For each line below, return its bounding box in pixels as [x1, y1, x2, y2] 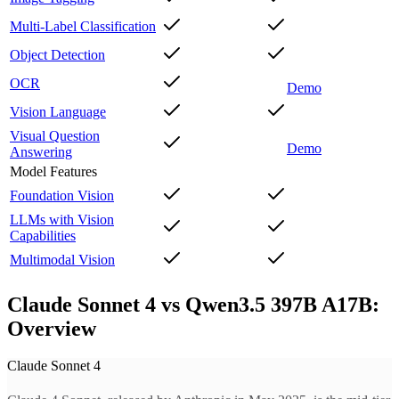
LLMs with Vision [10, 211, 114, 227]
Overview [7, 316, 96, 340]
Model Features [10, 163, 97, 179]
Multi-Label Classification [10, 18, 156, 34]
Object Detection [10, 46, 105, 62]
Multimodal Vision [10, 251, 115, 267]
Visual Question [10, 127, 100, 143]
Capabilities [10, 227, 76, 243]
